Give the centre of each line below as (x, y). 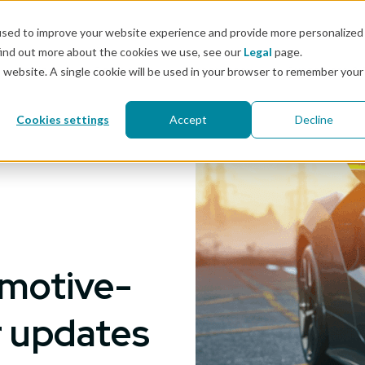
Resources (216, 70)
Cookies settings (63, 120)
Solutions (120, 70)
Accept (188, 120)
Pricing (35, 70)
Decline (314, 120)
